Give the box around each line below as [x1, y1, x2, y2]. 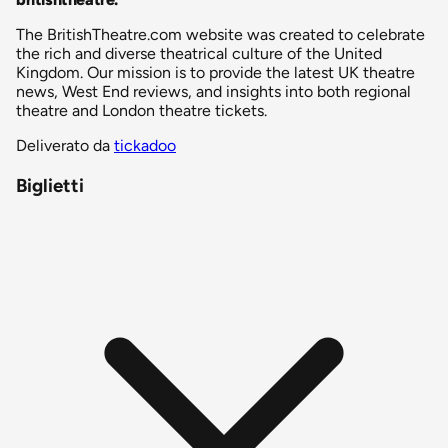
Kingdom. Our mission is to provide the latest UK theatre [16, 63, 415, 83]
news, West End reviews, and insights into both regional [16, 82, 411, 102]
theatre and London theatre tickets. [16, 101, 267, 121]
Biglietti [16, 174, 84, 198]
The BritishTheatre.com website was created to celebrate [16, 25, 425, 45]
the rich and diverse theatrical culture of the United [16, 44, 382, 64]
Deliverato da [16, 136, 114, 156]
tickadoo [114, 136, 176, 156]
